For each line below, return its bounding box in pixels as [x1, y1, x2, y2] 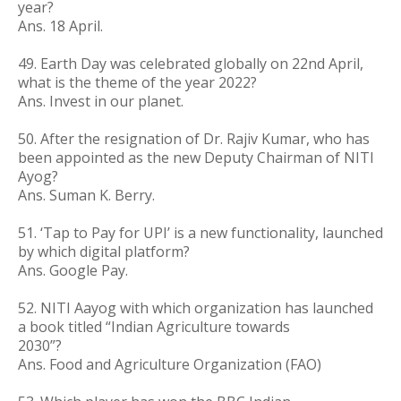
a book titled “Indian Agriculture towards [18, 317, 290, 337]
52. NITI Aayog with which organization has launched [18, 298, 373, 318]
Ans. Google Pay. [18, 260, 128, 280]
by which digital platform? [18, 242, 190, 261]
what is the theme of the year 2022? [18, 73, 257, 92]
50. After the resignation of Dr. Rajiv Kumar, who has [18, 129, 370, 149]
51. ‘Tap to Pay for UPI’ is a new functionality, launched [18, 223, 383, 243]
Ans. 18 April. [18, 16, 103, 36]
